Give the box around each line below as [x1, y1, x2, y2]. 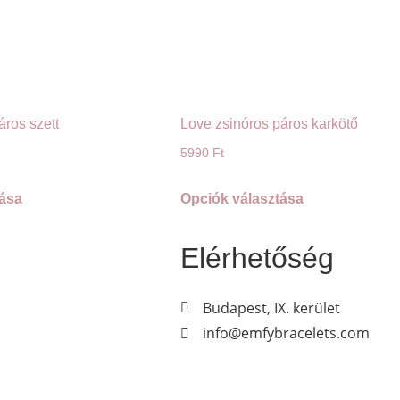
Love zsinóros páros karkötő [180, 116, 358, 132]
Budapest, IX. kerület [203, 298, 340, 319]
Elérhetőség [180, 242, 334, 275]
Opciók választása [180, 191, 304, 207]
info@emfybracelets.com [203, 323, 370, 344]
